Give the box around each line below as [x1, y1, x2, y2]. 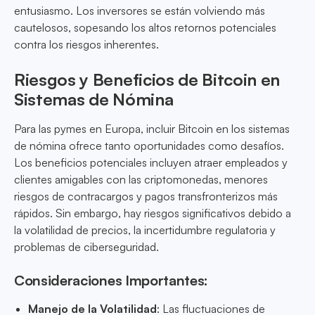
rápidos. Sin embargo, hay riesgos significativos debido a [14, 206, 291, 221]
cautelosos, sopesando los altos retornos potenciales [14, 20, 276, 35]
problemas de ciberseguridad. [14, 240, 159, 255]
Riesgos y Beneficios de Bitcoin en [14, 69, 281, 91]
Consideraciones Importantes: [14, 271, 209, 290]
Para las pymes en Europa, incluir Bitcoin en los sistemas [14, 122, 290, 136]
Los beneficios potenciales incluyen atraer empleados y [14, 155, 288, 170]
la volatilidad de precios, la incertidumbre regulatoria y [14, 223, 276, 238]
